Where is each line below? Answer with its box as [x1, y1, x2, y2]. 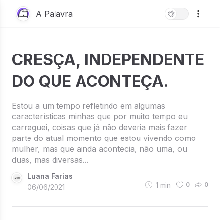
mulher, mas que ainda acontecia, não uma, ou [12, 144, 187, 154]
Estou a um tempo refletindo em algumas [12, 101, 165, 110]
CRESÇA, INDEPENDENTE [12, 50, 204, 69]
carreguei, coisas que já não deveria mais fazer [12, 122, 187, 132]
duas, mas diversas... [12, 155, 88, 165]
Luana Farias [27, 172, 73, 180]
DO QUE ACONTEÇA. [12, 72, 169, 91]
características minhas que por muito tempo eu [12, 111, 188, 121]
